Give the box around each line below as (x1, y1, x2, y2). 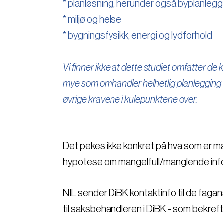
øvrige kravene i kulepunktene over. (63, 94, 197, 105)
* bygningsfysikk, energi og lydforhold (63, 30, 212, 41)
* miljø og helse (63, 14, 121, 25)
